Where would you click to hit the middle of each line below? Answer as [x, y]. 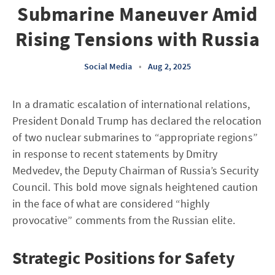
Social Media [108, 66]
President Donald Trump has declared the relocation [137, 121]
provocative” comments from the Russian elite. [124, 220]
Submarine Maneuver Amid [137, 14]
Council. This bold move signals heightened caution [135, 187]
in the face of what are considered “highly [111, 203]
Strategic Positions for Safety [124, 258]
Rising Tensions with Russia [137, 39]
